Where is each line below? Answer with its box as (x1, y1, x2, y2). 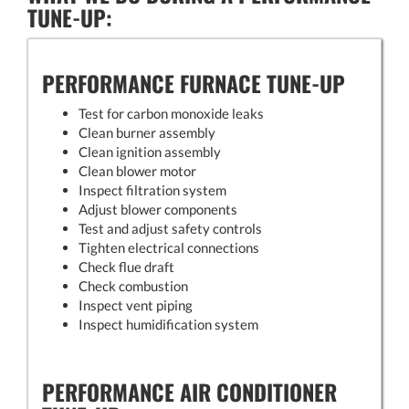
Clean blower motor (79, 162, 196, 179)
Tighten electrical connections (79, 238, 259, 256)
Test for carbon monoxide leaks (79, 104, 264, 121)
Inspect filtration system (79, 181, 226, 198)
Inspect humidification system (79, 315, 258, 332)
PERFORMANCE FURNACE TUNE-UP (42, 66, 345, 100)
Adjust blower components (79, 200, 237, 217)
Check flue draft (79, 257, 174, 275)
